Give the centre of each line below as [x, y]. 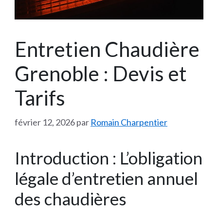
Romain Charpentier [129, 122]
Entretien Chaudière [107, 49]
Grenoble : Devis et [101, 73]
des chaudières [71, 198]
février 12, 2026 [45, 122]
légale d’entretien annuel [106, 178]
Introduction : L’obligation [109, 157]
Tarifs [40, 98]
